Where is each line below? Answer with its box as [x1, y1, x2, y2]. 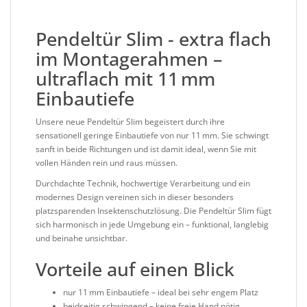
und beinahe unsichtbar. [36, 232, 127, 245]
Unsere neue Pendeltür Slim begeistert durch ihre [36, 116, 225, 128]
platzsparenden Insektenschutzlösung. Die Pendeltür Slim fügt [36, 205, 271, 217]
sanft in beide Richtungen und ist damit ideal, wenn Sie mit [36, 143, 256, 156]
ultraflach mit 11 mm [36, 66, 215, 92]
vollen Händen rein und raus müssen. [36, 157, 177, 169]
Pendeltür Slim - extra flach [36, 26, 271, 52]
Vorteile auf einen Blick [36, 256, 234, 282]
